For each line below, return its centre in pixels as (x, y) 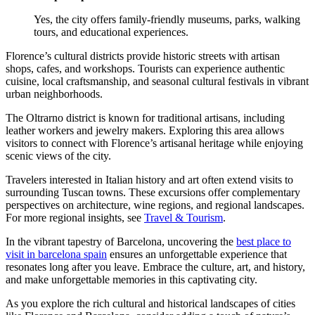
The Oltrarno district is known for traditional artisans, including (145, 117)
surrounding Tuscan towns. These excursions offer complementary (153, 192)
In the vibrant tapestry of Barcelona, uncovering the (121, 241)
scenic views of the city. (58, 155)
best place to (264, 241)
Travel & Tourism (184, 217)
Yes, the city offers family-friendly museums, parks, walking (167, 19)
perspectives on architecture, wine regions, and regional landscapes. (155, 205)
